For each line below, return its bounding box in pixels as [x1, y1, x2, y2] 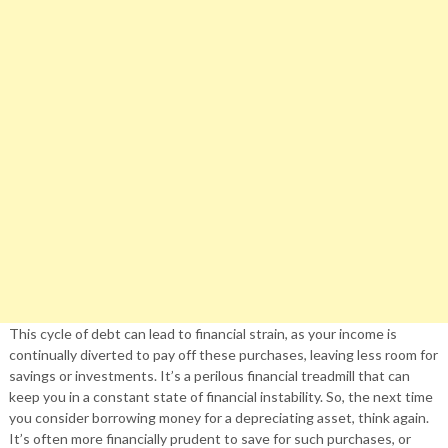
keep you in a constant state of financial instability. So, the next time [8, 387, 433, 405]
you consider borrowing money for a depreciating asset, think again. [8, 408, 429, 426]
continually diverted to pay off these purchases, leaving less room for [8, 345, 438, 363]
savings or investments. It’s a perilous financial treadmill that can [8, 366, 410, 384]
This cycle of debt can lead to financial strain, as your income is [8, 324, 397, 342]
